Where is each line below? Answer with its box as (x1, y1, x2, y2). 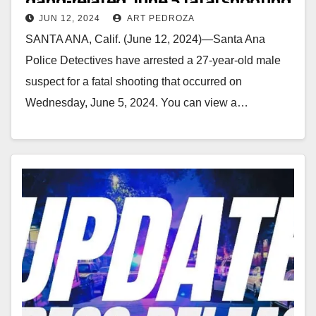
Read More (32, 128, 88, 141)
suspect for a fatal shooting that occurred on (25, 75, 242, 87)
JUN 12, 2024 (39, 13, 100, 23)
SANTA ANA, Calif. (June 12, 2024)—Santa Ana (25, 32, 265, 45)
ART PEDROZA (125, 13, 195, 23)
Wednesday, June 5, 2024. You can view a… (25, 96, 248, 109)
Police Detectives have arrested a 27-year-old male (25, 54, 281, 66)
